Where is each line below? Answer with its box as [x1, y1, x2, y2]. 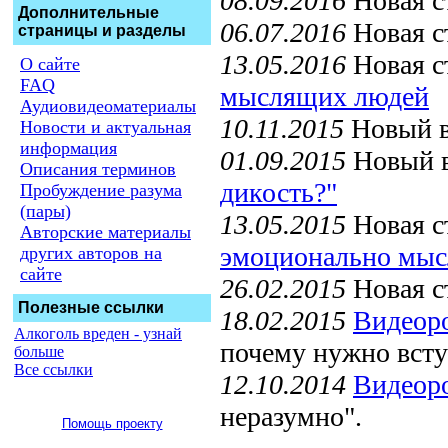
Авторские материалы [20, 222, 191, 242]
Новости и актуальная [20, 117, 191, 137]
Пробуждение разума [20, 180, 182, 200]
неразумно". [220, 401, 362, 432]
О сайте [20, 54, 80, 74]
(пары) [20, 201, 71, 221]
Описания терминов [20, 159, 176, 179]
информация [20, 138, 117, 158]
